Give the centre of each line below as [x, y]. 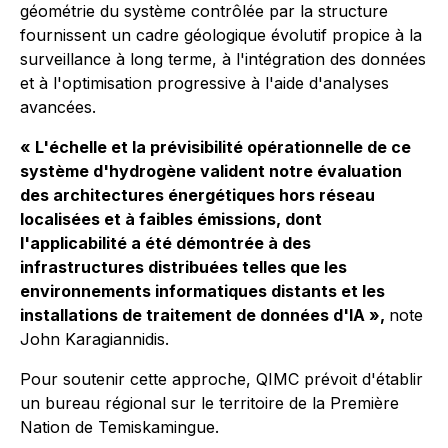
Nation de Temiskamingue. [119, 427]
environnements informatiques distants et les [202, 291]
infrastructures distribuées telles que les [183, 267]
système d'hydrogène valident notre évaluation [211, 171]
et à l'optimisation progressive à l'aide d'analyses [204, 83]
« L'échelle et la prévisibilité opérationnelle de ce [215, 147]
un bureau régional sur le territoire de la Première [209, 403]
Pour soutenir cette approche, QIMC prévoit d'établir [221, 379]
